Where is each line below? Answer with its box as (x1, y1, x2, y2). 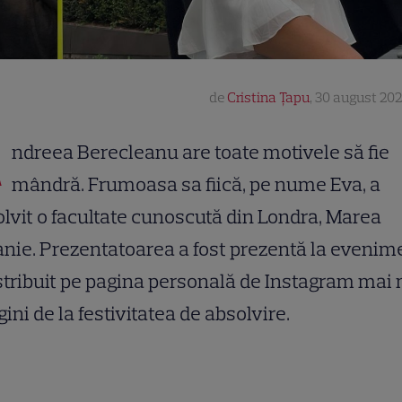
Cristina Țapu (227, 89, 310, 107)
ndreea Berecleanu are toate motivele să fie (12, 140, 389, 165)
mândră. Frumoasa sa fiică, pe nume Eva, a (12, 172, 380, 197)
